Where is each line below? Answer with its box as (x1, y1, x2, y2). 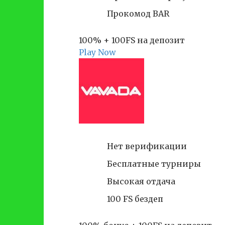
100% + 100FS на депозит (79, 35, 185, 45)
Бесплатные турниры (107, 159, 201, 169)
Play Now (79, 47, 116, 57)
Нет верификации (107, 141, 187, 151)
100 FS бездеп (107, 194, 163, 204)
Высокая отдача (107, 176, 175, 187)
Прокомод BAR (107, 8, 169, 19)
